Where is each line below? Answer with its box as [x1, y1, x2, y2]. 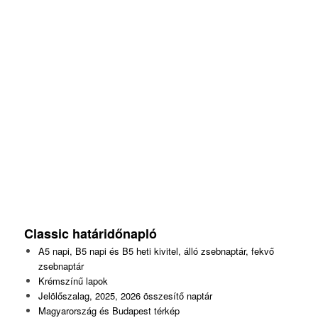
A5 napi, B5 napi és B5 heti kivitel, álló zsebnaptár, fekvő [38, 244, 274, 258]
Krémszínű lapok [38, 274, 108, 288]
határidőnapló [72, 224, 160, 243]
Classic [23, 224, 72, 243]
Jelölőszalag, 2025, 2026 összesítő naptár [38, 289, 212, 303]
